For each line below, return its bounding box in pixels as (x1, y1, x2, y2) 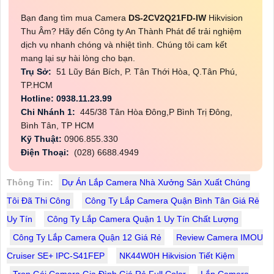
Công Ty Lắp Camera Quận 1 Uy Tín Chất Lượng (47, 214, 239, 224)
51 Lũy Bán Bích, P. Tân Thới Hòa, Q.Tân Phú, (54, 67, 237, 77)
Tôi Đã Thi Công (7, 196, 70, 206)
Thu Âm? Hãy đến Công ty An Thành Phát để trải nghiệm (21, 26, 242, 37)
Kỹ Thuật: (21, 134, 64, 144)
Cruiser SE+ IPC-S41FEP (7, 251, 105, 261)
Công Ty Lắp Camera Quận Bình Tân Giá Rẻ (85, 196, 259, 206)
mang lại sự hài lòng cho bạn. (21, 53, 135, 64)
